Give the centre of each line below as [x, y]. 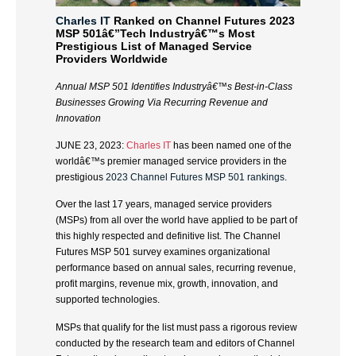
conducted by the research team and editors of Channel [175, 343]
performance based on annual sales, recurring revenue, [176, 268]
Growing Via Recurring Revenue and [188, 102]
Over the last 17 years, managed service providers [164, 205]
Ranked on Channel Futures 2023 [204, 21]
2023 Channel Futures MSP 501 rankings [195, 178]
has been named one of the [232, 146]
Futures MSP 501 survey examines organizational [163, 252]
